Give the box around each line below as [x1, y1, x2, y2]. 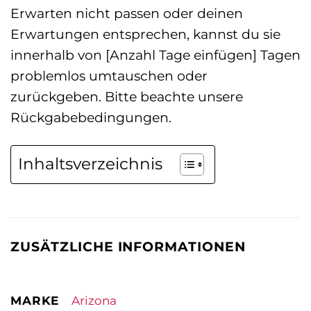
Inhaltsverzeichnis [18, 154, 162, 174]
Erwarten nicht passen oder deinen [10, 5, 243, 22]
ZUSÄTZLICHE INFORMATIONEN [10, 238, 246, 255]
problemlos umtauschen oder [10, 67, 208, 85]
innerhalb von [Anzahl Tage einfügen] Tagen [10, 47, 301, 64]
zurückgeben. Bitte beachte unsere [10, 88, 243, 106]
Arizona [71, 293, 117, 308]
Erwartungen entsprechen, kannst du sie [10, 26, 280, 43]
